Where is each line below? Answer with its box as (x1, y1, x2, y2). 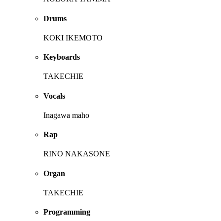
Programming (43, 208, 90, 217)
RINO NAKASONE (43, 149, 110, 158)
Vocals (43, 91, 65, 100)
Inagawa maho (43, 110, 89, 119)
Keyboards (43, 53, 80, 62)
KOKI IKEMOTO (43, 33, 103, 42)
